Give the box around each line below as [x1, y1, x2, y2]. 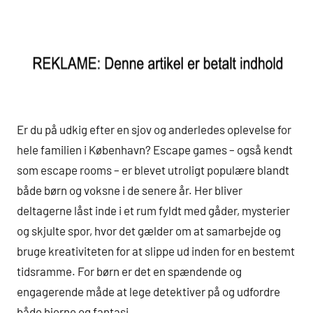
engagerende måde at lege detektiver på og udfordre [17, 284, 280, 298]
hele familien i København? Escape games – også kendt [17, 142, 293, 156]
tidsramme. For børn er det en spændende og [17, 263, 242, 278]
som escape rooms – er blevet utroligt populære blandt [17, 162, 289, 177]
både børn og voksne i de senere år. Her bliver [17, 182, 242, 197]
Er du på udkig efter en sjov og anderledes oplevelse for [17, 122, 291, 136]
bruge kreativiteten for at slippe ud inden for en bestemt [17, 243, 295, 258]
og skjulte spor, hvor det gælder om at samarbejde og [17, 223, 281, 238]
